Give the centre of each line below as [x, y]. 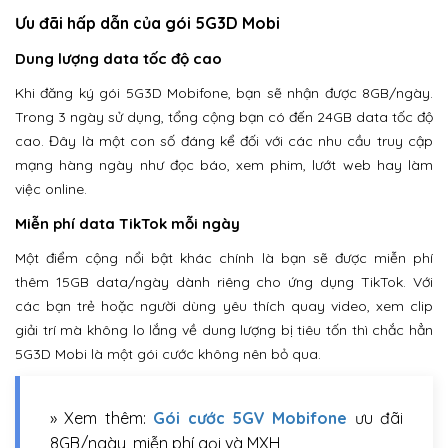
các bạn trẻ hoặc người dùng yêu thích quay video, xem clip [224, 306]
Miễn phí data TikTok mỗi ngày [127, 224]
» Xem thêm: [102, 418]
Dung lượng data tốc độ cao [118, 59]
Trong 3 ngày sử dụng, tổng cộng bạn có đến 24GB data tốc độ [224, 117]
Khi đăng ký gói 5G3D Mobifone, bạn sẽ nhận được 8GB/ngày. [224, 93]
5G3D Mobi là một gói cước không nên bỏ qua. [168, 354]
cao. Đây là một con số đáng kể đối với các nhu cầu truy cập [224, 141]
